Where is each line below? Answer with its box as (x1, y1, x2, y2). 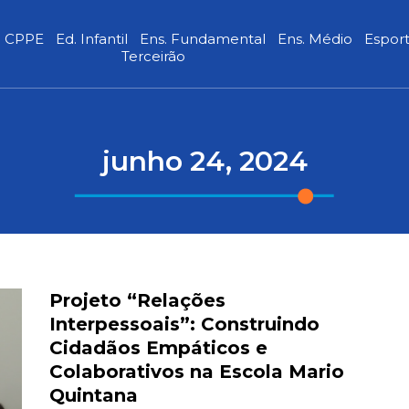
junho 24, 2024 (101, 144, 308, 178)
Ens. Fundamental (140, 30, 267, 47)
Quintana (48, 384, 138, 406)
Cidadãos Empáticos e (48, 337, 267, 359)
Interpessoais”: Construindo (48, 313, 320, 335)
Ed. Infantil (56, 30, 129, 47)
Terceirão (121, 47, 186, 65)
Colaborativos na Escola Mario (48, 361, 344, 383)
